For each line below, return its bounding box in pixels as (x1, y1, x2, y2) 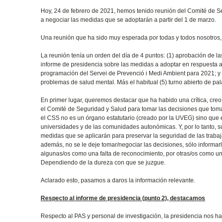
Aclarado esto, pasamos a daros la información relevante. (41, 176, 196, 184)
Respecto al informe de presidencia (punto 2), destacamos (41, 194, 206, 202)
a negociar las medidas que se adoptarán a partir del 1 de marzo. (41, 16, 217, 23)
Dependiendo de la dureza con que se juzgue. (41, 159, 166, 166)
